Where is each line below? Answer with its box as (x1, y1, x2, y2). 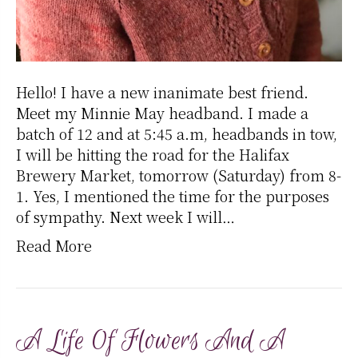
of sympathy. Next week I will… (16, 206, 235, 228)
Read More (16, 235, 92, 257)
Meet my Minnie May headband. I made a (16, 102, 308, 124)
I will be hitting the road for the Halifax (16, 144, 289, 165)
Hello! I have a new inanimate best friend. (16, 82, 308, 103)
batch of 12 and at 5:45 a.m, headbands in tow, (16, 123, 337, 145)
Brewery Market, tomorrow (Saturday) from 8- (16, 165, 341, 186)
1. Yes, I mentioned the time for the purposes (16, 185, 329, 207)
